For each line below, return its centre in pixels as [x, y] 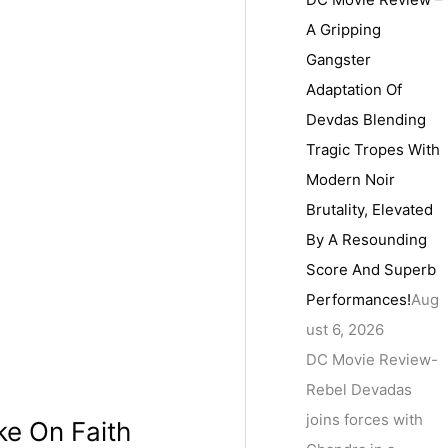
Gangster [339, 59]
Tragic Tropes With [373, 149]
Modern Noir [351, 179]
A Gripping [344, 29]
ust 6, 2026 [345, 329]
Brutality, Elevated [370, 209]
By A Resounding [367, 239]
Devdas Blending [366, 119]
